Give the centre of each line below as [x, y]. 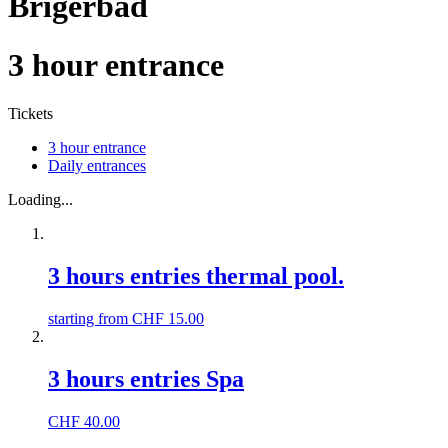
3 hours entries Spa [146, 379]
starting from [90, 319]
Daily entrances [97, 166]
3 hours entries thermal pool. [196, 276]
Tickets [30, 114]
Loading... [40, 200]
